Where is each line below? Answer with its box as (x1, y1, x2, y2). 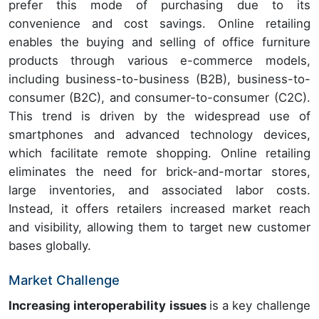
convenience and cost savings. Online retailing (9, 16, 310, 31)
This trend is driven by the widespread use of (9, 109, 310, 124)
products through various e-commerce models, (9, 53, 310, 68)
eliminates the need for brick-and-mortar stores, (9, 164, 310, 179)
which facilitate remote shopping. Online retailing (9, 146, 310, 161)
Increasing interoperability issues (9, 298, 209, 313)
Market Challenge (9, 272, 120, 288)
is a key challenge (209, 298, 310, 313)
